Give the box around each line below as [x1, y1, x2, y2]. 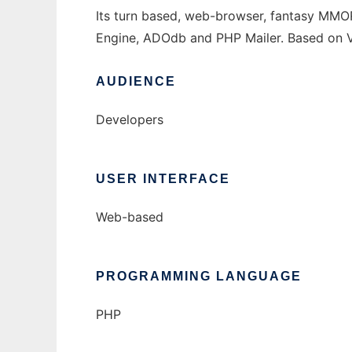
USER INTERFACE [96, 172, 230, 186]
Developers [96, 112, 163, 128]
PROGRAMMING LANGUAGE [96, 269, 302, 284]
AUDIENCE [96, 75, 176, 89]
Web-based [96, 209, 163, 225]
